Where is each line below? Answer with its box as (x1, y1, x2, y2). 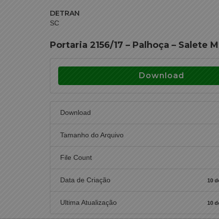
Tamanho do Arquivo (60, 131, 124, 139)
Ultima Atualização (60, 198, 117, 206)
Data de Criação (60, 176, 110, 184)
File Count (60, 153, 92, 161)
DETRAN (50, 9, 80, 18)
